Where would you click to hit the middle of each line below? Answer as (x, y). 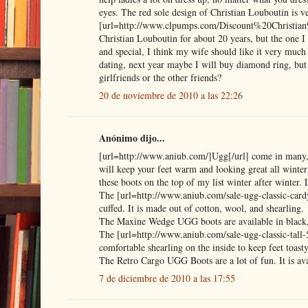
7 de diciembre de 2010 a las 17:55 (167, 278)
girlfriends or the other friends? (160, 77)
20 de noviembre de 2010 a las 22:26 (170, 95)
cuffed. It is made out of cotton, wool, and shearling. (201, 208)
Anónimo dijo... (132, 137)
